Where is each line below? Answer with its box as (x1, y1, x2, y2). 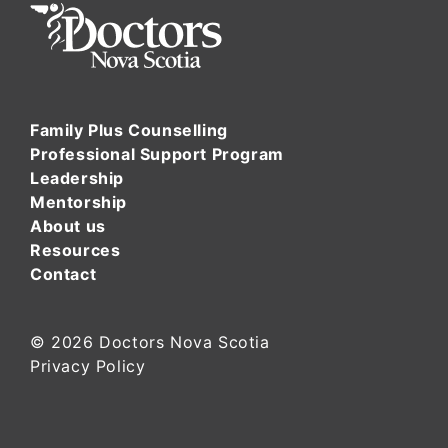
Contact (30, 264, 97, 285)
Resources (30, 240, 121, 261)
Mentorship (30, 192, 127, 213)
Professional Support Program (30, 144, 284, 165)
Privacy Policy (30, 356, 146, 377)
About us (30, 216, 106, 237)
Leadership (30, 168, 124, 189)
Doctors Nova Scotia (99, 332, 270, 353)
